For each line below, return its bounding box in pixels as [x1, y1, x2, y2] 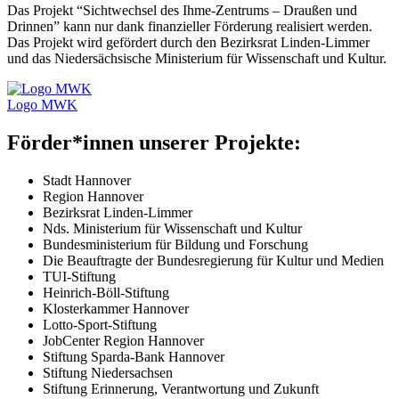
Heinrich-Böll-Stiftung [43, 284, 169, 300]
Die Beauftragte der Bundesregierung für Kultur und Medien [43, 252, 384, 268]
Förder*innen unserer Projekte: [7, 130, 301, 154]
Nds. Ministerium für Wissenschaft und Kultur [43, 220, 302, 236]
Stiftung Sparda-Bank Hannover [43, 348, 224, 364]
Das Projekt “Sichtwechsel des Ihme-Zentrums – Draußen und [7, 2, 357, 18]
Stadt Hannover [43, 172, 131, 188]
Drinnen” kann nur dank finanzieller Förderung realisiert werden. [7, 18, 372, 34]
